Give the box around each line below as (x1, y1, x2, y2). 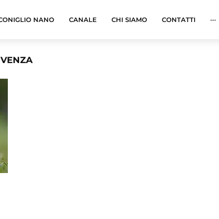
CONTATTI (162, 16, 196, 23)
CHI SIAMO (111, 16, 147, 23)
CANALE (69, 16, 97, 23)
